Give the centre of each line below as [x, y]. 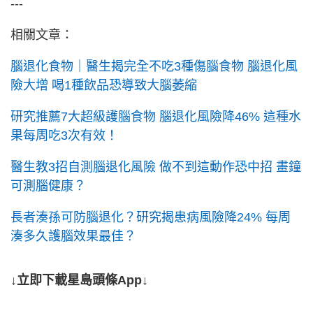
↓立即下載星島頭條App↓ [79, 281]
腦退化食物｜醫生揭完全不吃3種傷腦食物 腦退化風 [154, 67]
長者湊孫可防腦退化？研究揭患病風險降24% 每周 [151, 218]
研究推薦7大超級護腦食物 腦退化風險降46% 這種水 [156, 117]
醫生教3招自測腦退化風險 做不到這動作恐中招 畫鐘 [156, 167]
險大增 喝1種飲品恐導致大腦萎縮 [104, 86]
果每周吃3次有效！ [64, 136]
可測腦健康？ [48, 186]
